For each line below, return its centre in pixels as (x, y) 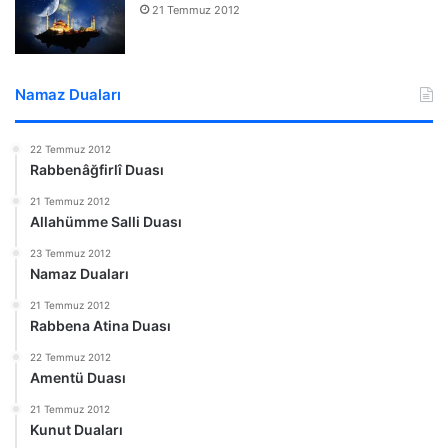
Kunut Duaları (76, 429)
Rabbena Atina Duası (100, 325)
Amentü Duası (78, 377)
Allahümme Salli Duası (106, 221)
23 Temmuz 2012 (70, 252)
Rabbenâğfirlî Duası (97, 169)
